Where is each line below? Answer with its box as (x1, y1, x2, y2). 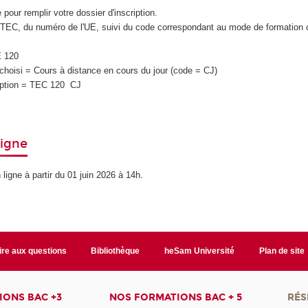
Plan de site (259, 245, 305, 256)
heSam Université (164, 245, 235, 256)
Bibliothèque (91, 245, 140, 256)
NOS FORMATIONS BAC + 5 (109, 291, 243, 303)
